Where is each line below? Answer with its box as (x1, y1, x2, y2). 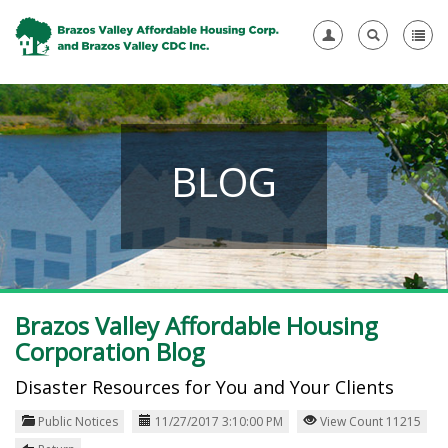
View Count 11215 (317, 413, 421, 430)
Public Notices (38, 413, 118, 430)
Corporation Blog (15, 335, 205, 368)
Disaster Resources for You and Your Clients (15, 375, 394, 399)
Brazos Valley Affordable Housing (15, 309, 378, 342)
